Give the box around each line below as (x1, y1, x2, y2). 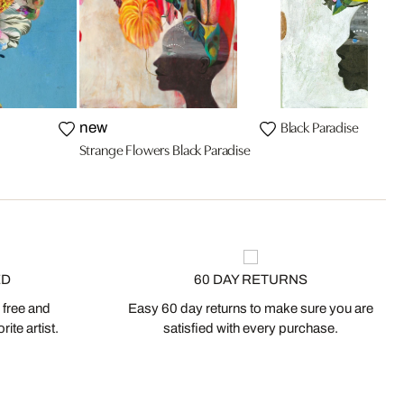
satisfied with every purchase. (162, 321, 338, 336)
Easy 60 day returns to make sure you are (127, 301, 373, 317)
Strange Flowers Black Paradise (78, 139, 251, 160)
